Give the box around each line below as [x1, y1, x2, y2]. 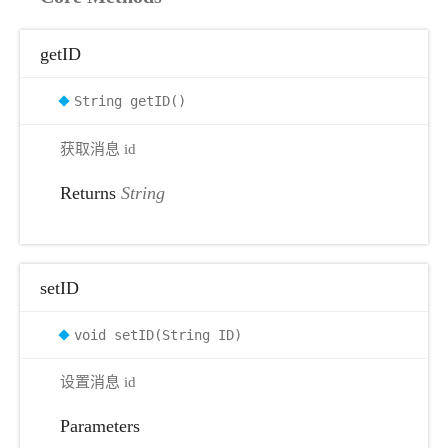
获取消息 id [60, 140, 136, 157]
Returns [60, 182, 121, 203]
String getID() [74, 93, 186, 109]
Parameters [60, 416, 140, 436]
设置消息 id [60, 374, 136, 390]
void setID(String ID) [74, 326, 242, 343]
